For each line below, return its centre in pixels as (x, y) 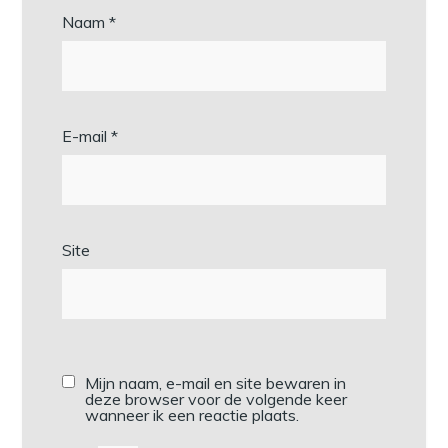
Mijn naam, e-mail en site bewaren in (216, 383)
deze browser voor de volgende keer (216, 399)
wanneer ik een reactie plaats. (192, 415)
